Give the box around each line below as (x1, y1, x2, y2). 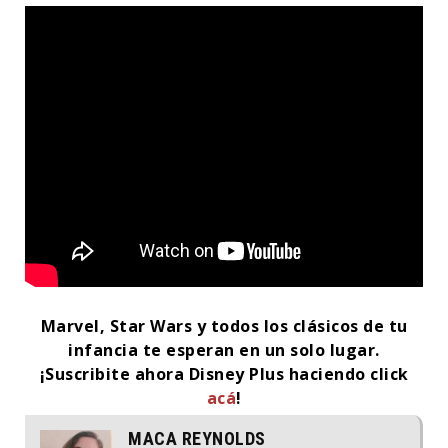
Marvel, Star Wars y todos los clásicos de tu (40, 314, 408, 337)
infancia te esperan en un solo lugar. (68, 338, 380, 361)
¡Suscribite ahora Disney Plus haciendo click (39, 362, 409, 385)
